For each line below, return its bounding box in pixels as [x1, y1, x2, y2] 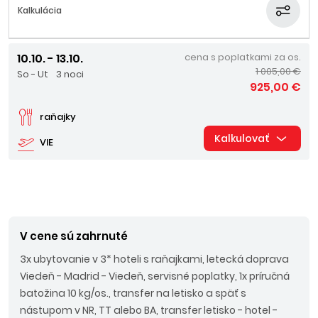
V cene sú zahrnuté [20, 229, 128, 243]
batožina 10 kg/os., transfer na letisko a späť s [20, 286, 246, 300]
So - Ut [17, 67, 48, 81]
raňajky [40, 110, 76, 124]
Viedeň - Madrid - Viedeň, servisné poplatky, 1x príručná [20, 269, 290, 283]
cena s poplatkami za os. [185, 50, 301, 64]
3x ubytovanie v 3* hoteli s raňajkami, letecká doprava [20, 252, 289, 266]
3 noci [56, 67, 84, 81]
